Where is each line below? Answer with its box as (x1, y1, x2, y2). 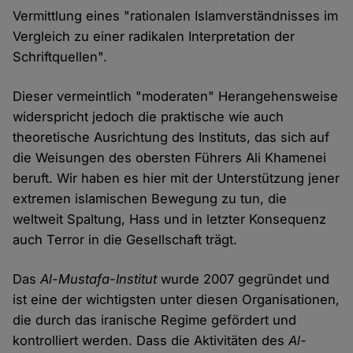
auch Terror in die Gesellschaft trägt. (13, 232, 238, 248)
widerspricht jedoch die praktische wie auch (13, 109, 284, 125)
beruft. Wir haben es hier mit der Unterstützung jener (13, 170, 340, 187)
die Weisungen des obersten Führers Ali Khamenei (13, 150, 327, 166)
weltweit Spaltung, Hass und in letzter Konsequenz (13, 211, 327, 228)
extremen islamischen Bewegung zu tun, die (13, 191, 288, 207)
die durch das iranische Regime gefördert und (13, 312, 297, 329)
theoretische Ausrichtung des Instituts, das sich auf (13, 129, 330, 146)
